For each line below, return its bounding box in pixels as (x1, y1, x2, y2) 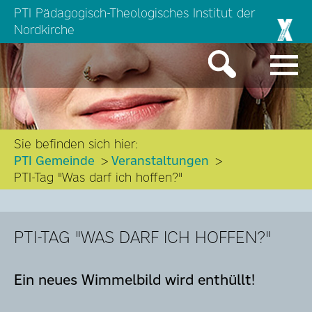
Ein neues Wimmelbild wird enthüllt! (14, 269, 255, 290)
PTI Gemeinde (14, 152, 95, 169)
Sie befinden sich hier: (14, 135, 138, 153)
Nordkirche (14, 22, 75, 38)
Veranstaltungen (111, 152, 209, 169)
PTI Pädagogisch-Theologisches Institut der (14, 5, 255, 22)
